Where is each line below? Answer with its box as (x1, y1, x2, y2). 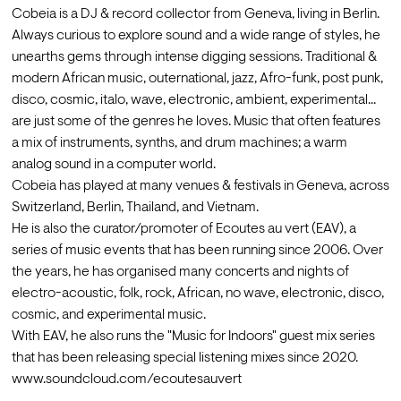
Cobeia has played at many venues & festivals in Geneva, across (11, 179, 389, 194)
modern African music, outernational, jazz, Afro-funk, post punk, (11, 72, 383, 87)
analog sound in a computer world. (11, 158, 216, 173)
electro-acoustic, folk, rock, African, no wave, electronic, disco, (11, 286, 384, 302)
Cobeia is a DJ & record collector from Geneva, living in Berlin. (11, 7, 380, 22)
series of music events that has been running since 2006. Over (11, 243, 383, 259)
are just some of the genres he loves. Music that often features (11, 115, 380, 130)
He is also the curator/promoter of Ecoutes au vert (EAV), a (11, 222, 356, 237)
